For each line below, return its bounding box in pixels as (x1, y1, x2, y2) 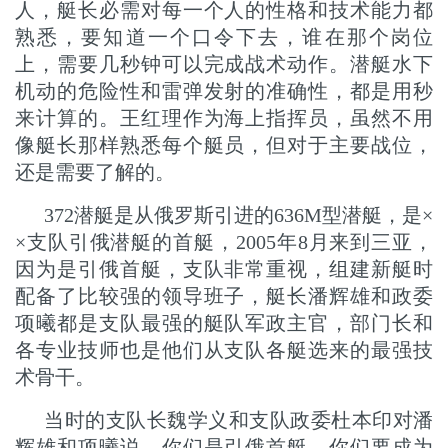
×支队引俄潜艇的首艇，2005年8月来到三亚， (15, 231, 433, 253)
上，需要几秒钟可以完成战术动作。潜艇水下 (15, 53, 433, 75)
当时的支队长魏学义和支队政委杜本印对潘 (44, 409, 433, 431)
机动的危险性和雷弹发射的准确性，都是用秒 (15, 80, 433, 102)
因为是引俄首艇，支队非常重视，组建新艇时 (15, 258, 433, 280)
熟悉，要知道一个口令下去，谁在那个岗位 (15, 26, 433, 48)
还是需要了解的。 (15, 161, 175, 183)
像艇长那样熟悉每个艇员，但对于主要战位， (15, 134, 433, 156)
